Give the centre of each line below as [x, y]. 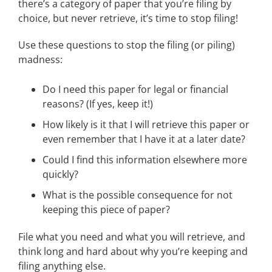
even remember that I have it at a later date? [144, 139]
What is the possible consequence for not [138, 195]
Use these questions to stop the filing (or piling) [127, 45]
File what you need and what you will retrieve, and [132, 237]
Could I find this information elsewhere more [145, 160]
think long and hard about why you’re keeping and [133, 251]
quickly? [60, 174]
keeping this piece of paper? [106, 209]
